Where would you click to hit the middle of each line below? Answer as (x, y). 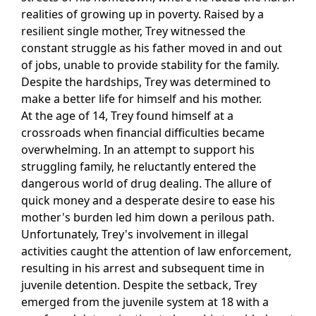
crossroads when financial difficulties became (143, 133)
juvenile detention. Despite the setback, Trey (139, 285)
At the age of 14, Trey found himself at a (127, 116)
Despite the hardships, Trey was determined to (146, 82)
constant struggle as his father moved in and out (152, 48)
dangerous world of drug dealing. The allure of (146, 184)
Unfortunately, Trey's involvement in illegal (135, 235)
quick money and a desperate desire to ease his (148, 201)
